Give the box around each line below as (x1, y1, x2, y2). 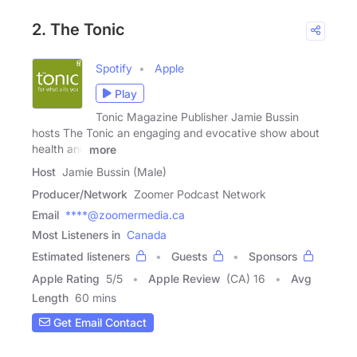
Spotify (96, 61, 132, 76)
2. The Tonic (32, 20, 124, 40)
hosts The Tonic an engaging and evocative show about (32, 126, 320, 140)
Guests (171, 249, 207, 263)
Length (32, 290, 69, 304)
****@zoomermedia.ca (65, 207, 185, 222)
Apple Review (148, 271, 220, 285)
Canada (127, 227, 167, 241)
